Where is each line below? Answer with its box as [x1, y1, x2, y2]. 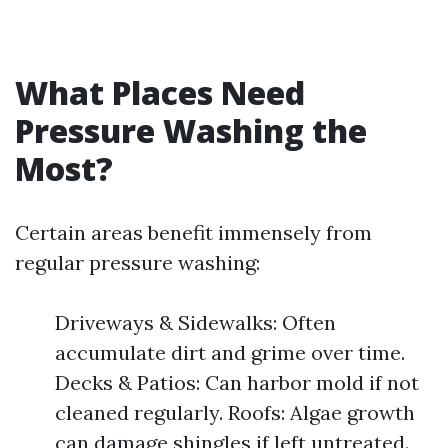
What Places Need [15, 71, 305, 114]
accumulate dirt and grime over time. [55, 340, 405, 365]
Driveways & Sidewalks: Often [55, 310, 336, 335]
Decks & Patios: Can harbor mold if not [55, 370, 419, 395]
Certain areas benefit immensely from [15, 220, 372, 245]
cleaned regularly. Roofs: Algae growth [55, 400, 415, 425]
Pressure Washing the [15, 109, 367, 152]
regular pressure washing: [15, 250, 260, 275]
